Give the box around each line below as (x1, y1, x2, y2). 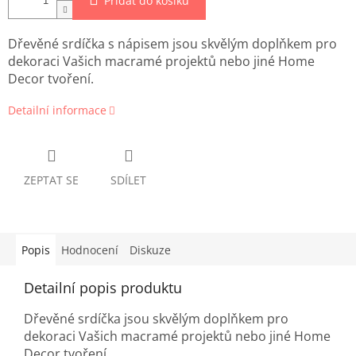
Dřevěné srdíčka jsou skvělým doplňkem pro (24, 310, 288, 328)
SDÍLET (110, 172, 146, 188)
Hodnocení (61, 242, 118, 258)
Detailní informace (8, 103, 106, 118)
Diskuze (130, 242, 171, 258)
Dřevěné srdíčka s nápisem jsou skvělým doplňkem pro (8, 35, 337, 53)
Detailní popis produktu (24, 278, 182, 298)
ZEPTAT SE (24, 172, 79, 188)
